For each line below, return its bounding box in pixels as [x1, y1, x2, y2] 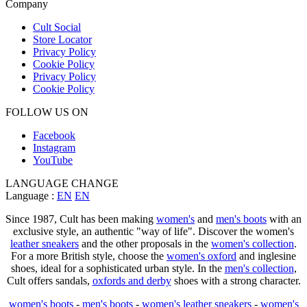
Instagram [33, 142, 75, 154]
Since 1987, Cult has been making [5, 213, 156, 225]
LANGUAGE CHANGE [5, 177, 119, 190]
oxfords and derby [92, 275, 171, 287]
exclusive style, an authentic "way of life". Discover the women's [13, 225, 294, 238]
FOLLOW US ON [5, 106, 88, 119]
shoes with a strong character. [171, 275, 301, 287]
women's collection [211, 238, 294, 250]
